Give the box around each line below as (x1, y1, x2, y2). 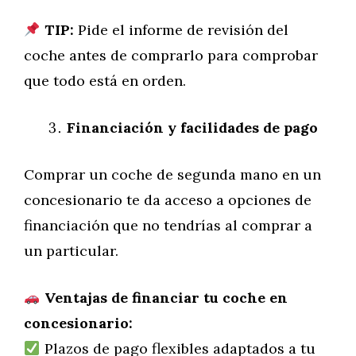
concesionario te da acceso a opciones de (24, 191, 311, 209)
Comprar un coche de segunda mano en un (24, 165, 321, 184)
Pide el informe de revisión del (73, 21, 288, 39)
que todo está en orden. (24, 72, 186, 90)
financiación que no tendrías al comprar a (24, 216, 312, 234)
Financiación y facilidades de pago (67, 118, 318, 137)
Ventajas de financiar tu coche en (44, 288, 288, 307)
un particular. (24, 242, 118, 260)
